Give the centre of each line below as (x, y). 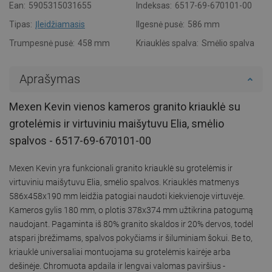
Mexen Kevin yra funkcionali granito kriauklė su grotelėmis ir (121, 168)
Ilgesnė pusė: (160, 24)
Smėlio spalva (228, 43)
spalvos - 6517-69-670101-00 (80, 140)
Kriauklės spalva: (167, 43)
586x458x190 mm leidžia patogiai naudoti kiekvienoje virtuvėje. (127, 196)
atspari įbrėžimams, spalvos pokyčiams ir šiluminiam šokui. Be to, (131, 238)
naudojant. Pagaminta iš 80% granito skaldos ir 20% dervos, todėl (131, 224)
